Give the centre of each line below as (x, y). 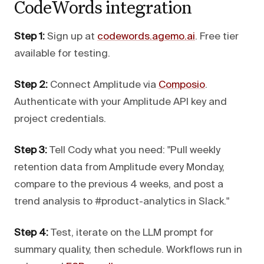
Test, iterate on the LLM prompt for (131, 233)
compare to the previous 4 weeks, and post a (119, 184)
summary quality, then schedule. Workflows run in (128, 250)
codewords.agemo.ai (146, 37)
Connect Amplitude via (103, 85)
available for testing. (62, 54)
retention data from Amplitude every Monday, (119, 167)
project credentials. (60, 119)
